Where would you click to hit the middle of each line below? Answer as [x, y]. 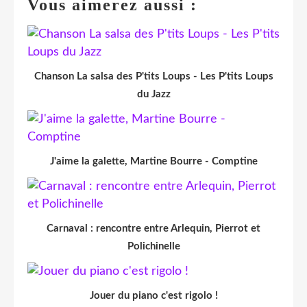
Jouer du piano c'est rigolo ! [153, 295]
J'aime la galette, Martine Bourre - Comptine [153, 161]
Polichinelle [153, 246]
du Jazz [153, 94]
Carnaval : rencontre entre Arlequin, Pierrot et [153, 228]
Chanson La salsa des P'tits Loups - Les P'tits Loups [153, 76]
